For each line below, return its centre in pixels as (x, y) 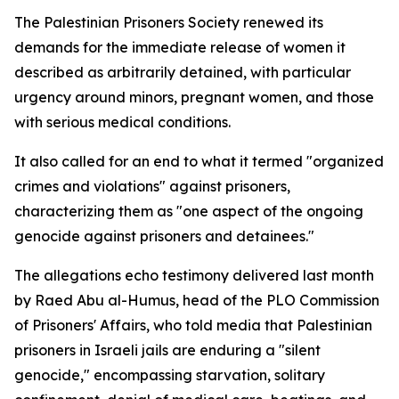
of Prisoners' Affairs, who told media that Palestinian (193, 325)
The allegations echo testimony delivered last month (194, 275)
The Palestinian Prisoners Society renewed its (169, 22)
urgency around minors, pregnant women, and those (194, 97)
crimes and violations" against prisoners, (152, 186)
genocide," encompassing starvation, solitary (170, 375)
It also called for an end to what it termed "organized (199, 161)
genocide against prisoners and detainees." (164, 236)
